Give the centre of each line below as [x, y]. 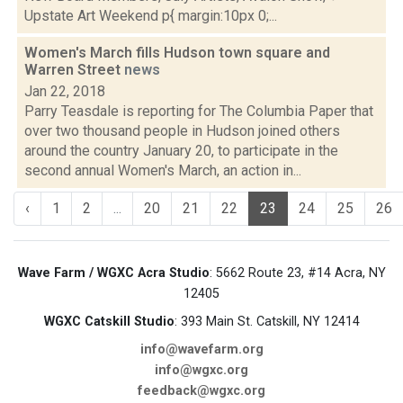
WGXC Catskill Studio [109, 322]
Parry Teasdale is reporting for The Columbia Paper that [199, 111]
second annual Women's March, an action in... [163, 170]
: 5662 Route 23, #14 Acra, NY [297, 273]
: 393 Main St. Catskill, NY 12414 [267, 322]
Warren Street [74, 70]
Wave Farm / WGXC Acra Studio [113, 273]
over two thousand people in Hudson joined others [182, 131]
